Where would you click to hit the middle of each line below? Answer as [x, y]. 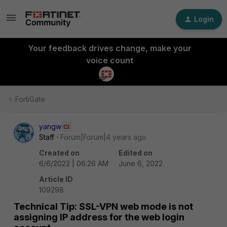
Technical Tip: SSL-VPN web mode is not [103, 206]
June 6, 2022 [141, 163]
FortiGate [30, 99]
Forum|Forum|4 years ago [103, 137]
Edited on [136, 153]
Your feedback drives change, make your [109, 48]
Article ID [56, 179]
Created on [59, 153]
